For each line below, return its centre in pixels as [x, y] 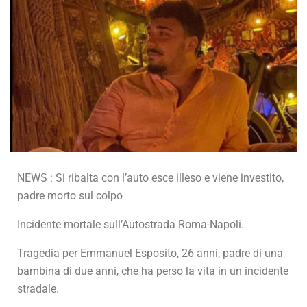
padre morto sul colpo [70, 196]
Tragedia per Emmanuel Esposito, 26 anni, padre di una [150, 254]
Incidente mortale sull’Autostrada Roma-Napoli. [131, 225]
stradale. [38, 289]
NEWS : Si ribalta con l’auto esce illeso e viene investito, [150, 178]
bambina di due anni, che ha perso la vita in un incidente [153, 271]
